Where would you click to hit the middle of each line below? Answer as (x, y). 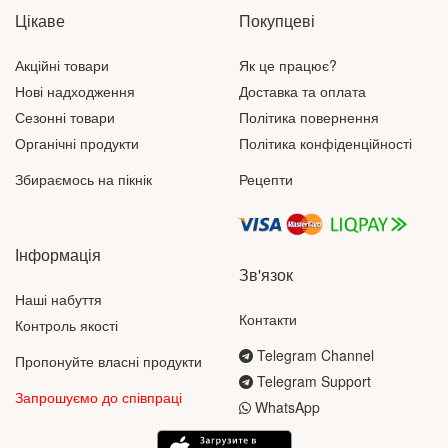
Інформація (58, 255)
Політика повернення (309, 117)
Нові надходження (75, 91)
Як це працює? (288, 65)
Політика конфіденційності (325, 143)
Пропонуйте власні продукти (108, 361)
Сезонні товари (65, 117)
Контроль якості (66, 325)
